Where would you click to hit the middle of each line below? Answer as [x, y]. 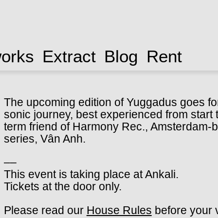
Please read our [45, 210]
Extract [69, 56]
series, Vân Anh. [45, 139]
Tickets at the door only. [63, 187]
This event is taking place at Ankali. [91, 174]
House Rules [119, 210]
